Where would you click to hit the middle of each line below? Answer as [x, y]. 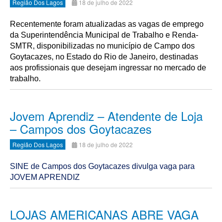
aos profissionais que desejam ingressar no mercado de [108, 68]
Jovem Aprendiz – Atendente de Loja [106, 116]
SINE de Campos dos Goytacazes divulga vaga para [102, 166]
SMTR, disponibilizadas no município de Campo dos [102, 46]
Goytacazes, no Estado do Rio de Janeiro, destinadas [104, 57]
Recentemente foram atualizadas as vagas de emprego [107, 24]
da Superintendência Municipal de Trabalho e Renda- [104, 35]
